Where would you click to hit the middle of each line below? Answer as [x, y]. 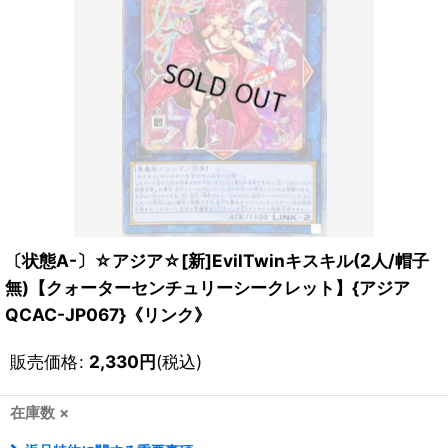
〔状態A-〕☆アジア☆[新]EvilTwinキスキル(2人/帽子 [217, 260]
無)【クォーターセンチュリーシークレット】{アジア [207, 287]
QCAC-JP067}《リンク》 [108, 314]
